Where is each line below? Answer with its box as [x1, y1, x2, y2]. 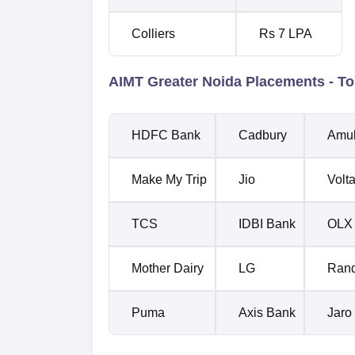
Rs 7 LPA [259, 26, 312, 40]
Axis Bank [239, 305, 296, 319]
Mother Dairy [132, 261, 204, 275]
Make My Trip [132, 172, 207, 186]
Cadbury [239, 128, 287, 142]
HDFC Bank [132, 128, 200, 142]
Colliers [132, 26, 175, 40]
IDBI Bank [239, 216, 296, 231]
